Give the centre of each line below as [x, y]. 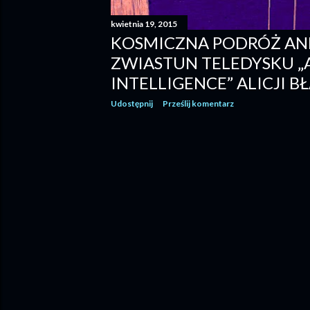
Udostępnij [132, 103]
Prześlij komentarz [198, 103]
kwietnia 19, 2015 [144, 24]
